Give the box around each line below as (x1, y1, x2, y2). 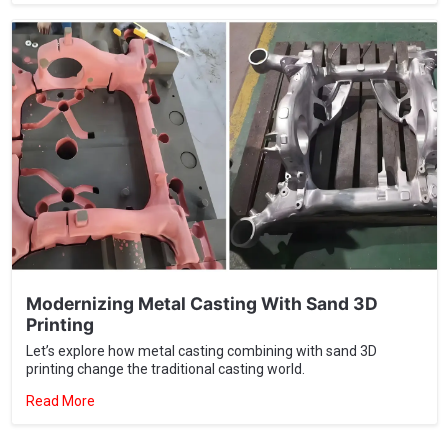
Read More (25, 329, 98, 346)
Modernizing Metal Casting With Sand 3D (25, 229, 378, 251)
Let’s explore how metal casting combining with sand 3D (25, 279, 377, 296)
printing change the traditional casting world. (25, 297, 305, 314)
